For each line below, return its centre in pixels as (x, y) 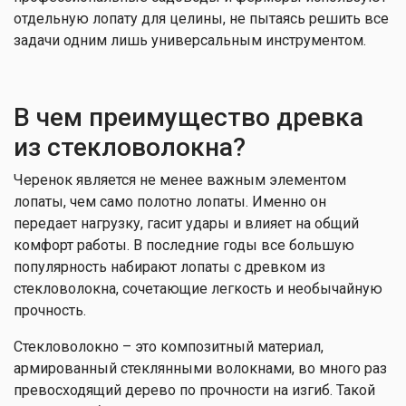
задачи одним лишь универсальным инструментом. (190, 40)
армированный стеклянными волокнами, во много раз (200, 368)
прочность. (50, 310)
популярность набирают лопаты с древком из (169, 267)
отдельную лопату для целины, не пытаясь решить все (201, 19)
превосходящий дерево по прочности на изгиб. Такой (194, 390)
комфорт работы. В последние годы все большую (184, 245)
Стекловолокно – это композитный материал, (169, 347)
